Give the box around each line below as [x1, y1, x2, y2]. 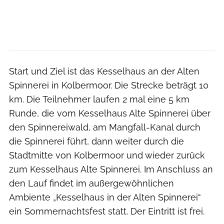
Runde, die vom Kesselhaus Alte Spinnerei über [9, 107, 210, 118]
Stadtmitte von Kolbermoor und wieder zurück [9, 149, 205, 160]
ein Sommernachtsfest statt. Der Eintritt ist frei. [9, 205, 204, 216]
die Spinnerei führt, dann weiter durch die [9, 135, 184, 146]
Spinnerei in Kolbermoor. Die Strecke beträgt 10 [9, 79, 208, 90]
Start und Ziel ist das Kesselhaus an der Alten [9, 65, 199, 76]
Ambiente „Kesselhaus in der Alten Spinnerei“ [9, 191, 201, 202]
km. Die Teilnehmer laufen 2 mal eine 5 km [9, 93, 189, 104]
